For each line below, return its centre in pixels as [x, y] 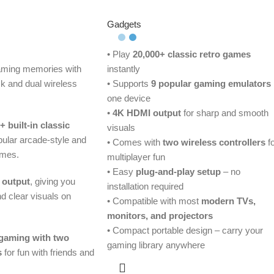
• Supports [129, 84]
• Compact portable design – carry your [185, 231]
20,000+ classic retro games [191, 54]
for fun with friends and [48, 253]
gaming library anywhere [156, 245]
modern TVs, [228, 201]
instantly [123, 69]
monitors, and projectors [160, 216]
